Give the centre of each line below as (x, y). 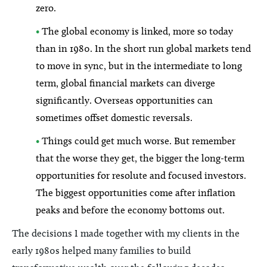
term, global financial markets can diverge (125, 83)
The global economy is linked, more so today (136, 31)
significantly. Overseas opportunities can (124, 100)
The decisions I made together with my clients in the (126, 233)
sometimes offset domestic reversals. (114, 117)
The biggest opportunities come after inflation (136, 193)
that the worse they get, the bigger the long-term (140, 158)
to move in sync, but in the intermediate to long (139, 66)
